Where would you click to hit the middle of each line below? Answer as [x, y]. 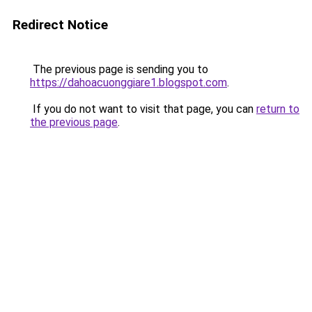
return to [278, 109]
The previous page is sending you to [119, 69]
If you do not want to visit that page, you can [143, 109]
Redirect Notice [60, 25]
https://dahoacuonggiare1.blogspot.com [128, 83]
